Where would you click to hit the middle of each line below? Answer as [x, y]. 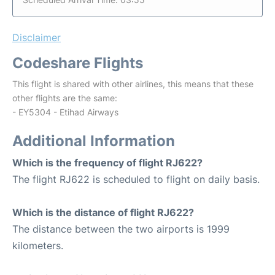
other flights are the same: [65, 98]
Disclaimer [37, 37]
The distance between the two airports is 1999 [121, 229]
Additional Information [94, 141]
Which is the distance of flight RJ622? [103, 212]
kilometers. [38, 246]
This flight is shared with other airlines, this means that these [133, 84]
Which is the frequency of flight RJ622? [107, 163]
